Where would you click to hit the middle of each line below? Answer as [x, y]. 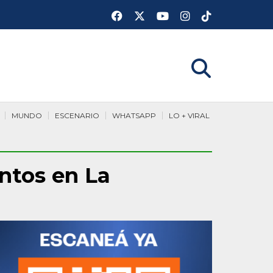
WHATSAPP [134, 115]
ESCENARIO [77, 115]
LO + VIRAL [189, 115]
